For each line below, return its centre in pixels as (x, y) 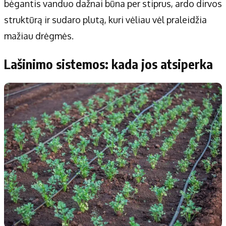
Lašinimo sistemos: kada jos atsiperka (108, 64)
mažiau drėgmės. (39, 36)
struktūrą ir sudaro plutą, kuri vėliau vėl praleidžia (105, 20)
